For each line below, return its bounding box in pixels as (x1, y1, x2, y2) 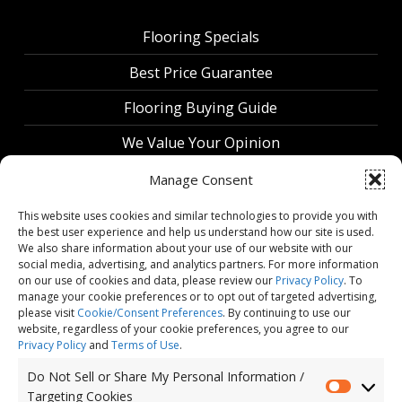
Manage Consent (149, 170, 253, 188)
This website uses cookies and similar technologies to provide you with (18, 208, 378, 223)
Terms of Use (111, 337, 179, 353)
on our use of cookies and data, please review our (18, 273, 275, 288)
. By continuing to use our (223, 305, 351, 320)
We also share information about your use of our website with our (18, 240, 353, 256)
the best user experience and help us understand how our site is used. (18, 224, 374, 240)
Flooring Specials (142, 27, 259, 48)
